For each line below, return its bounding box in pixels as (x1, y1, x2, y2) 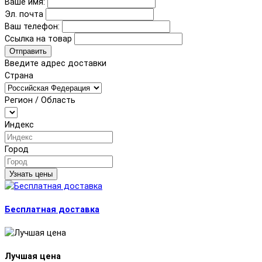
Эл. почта (5, 9, 43, 19)
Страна (5, 70, 33, 81)
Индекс (5, 119, 34, 130)
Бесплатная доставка (5, 204, 99, 215)
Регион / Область (5, 95, 75, 105)
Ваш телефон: (5, 21, 60, 32)
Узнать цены (9, 169, 53, 178)
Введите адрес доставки (5, 58, 106, 68)
